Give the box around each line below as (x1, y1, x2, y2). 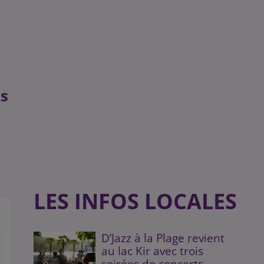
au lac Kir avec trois (101, 243, 204, 258)
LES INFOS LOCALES (33, 187, 237, 216)
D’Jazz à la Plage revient (101, 230, 225, 245)
